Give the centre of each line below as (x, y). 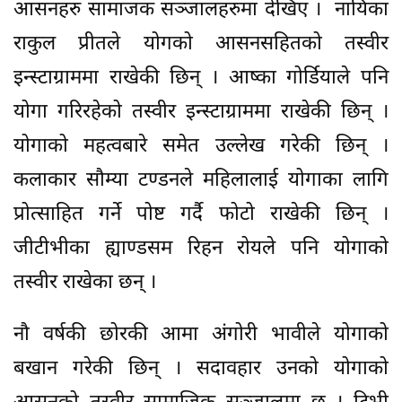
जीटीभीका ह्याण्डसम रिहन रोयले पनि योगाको (201, 249)
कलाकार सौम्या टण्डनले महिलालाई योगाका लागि (201, 180)
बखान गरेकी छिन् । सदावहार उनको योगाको (201, 369)
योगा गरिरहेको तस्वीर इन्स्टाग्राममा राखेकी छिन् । (201, 112)
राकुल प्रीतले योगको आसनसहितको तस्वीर (201, 44)
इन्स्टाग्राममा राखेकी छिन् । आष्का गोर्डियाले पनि (201, 78)
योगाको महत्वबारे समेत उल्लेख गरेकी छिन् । (201, 146)
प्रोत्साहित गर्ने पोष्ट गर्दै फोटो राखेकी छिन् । (201, 214)
